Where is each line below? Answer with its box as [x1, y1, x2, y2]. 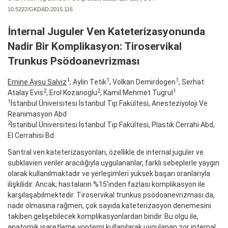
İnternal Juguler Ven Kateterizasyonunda [8, 25, 205, 38]
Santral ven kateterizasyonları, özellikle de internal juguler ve [8, 148, 204, 156]
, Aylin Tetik [70, 77, 106, 86]
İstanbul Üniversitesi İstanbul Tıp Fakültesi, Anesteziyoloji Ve [11, 99, 208, 107]
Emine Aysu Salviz [8, 77, 67, 86]
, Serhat [179, 77, 204, 86]
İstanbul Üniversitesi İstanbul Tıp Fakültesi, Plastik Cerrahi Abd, [11, 120, 215, 129]
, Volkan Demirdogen [109, 77, 176, 86]
